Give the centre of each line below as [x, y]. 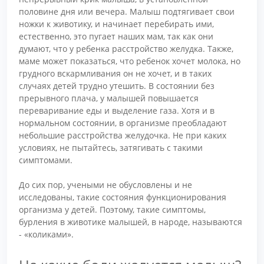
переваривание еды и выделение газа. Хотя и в [117, 110]
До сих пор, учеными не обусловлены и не [105, 184]
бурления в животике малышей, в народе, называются [131, 222]
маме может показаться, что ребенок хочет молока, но [130, 61]
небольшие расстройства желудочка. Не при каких [123, 135]
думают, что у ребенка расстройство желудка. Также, [126, 48]
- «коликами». [46, 234]
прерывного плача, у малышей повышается [109, 98]
